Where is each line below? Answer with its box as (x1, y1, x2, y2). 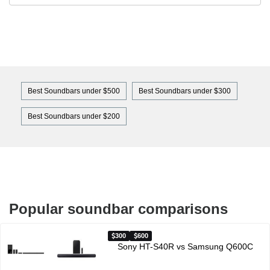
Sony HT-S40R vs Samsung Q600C (118, 241, 254, 251)
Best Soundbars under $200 (28, 111, 120, 121)
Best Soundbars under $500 (28, 86, 120, 95)
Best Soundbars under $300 (139, 86, 231, 95)
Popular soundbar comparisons (9, 200, 228, 217)
